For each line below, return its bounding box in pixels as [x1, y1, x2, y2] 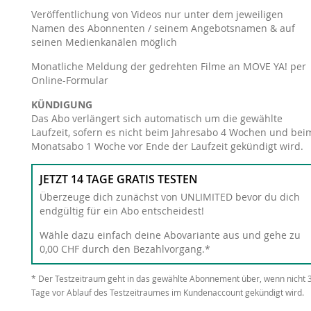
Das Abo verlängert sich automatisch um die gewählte [31, 112, 283, 125]
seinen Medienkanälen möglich [31, 35, 177, 49]
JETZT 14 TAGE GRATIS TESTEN [39, 171, 198, 187]
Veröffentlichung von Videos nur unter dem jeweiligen [31, 8, 283, 21]
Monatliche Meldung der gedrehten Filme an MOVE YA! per [31, 60, 306, 73]
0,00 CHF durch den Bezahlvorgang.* [39, 242, 210, 255]
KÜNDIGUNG [31, 98, 92, 111]
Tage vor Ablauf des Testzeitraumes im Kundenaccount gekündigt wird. [31, 287, 304, 298]
